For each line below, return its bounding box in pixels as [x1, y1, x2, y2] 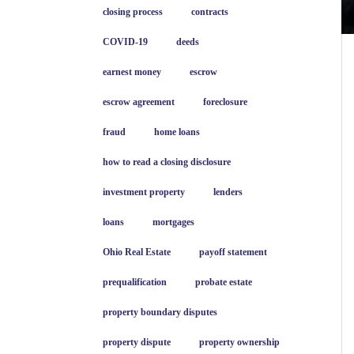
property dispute [103, 337, 171, 348]
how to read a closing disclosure [103, 156, 231, 168]
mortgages [153, 217, 194, 228]
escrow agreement [103, 96, 175, 107]
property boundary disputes [103, 307, 217, 318]
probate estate [195, 277, 252, 288]
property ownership [199, 337, 280, 348]
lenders [213, 186, 243, 198]
